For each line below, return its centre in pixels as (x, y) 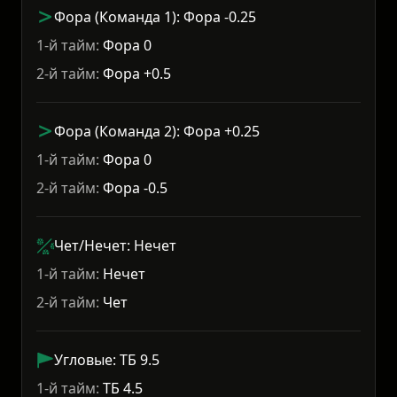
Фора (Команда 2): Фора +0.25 (157, 132)
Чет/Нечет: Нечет (115, 246)
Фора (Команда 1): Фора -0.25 (155, 17)
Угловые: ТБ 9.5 (107, 360)
